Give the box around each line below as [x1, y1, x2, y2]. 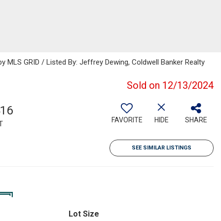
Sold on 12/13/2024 [127, 79, 214, 91]
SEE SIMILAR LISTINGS [132, 145, 191, 151]
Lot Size [68, 209, 99, 219]
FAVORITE [111, 116, 143, 124]
